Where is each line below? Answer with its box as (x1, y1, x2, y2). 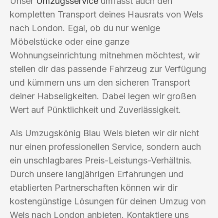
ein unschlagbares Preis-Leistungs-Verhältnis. (10, 155, 192, 165)
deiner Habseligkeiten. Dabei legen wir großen (10, 91, 196, 101)
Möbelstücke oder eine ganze (10, 36, 129, 47)
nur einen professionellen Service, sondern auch (10, 141, 201, 152)
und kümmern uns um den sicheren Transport (10, 77, 190, 88)
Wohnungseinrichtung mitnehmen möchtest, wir (10, 50, 200, 60)
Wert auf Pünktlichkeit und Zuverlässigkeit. (10, 104, 181, 115)
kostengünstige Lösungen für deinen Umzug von (10, 196, 206, 206)
